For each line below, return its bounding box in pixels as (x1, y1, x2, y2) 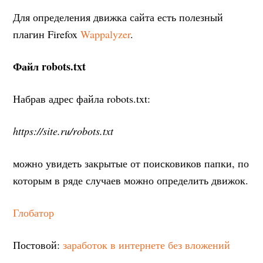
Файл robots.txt (13, 58, 86, 74)
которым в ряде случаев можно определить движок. (13, 173, 249, 187)
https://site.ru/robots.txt (13, 123, 114, 138)
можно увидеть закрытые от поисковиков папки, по (13, 156, 249, 170)
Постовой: (13, 237, 63, 252)
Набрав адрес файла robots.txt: (13, 91, 151, 106)
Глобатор (13, 205, 55, 220)
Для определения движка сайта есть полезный (13, 9, 224, 24)
